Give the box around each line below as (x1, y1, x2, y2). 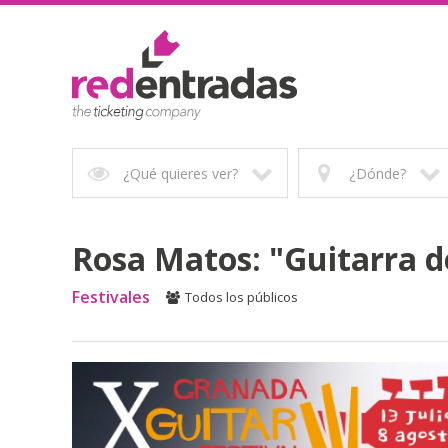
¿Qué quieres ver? (123, 164, 239, 183)
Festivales (72, 286, 150, 308)
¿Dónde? (348, 164, 406, 183)
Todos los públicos (184, 288, 298, 306)
